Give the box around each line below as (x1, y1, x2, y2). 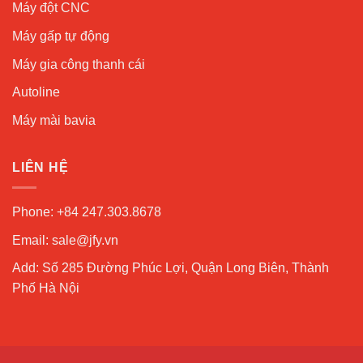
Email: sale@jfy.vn (12, 233, 118, 247)
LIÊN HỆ (12, 160, 69, 175)
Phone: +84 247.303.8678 (12, 204, 161, 219)
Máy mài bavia (12, 113, 96, 127)
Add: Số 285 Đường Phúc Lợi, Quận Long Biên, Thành (12, 261, 329, 275)
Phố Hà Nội (12, 281, 79, 296)
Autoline (12, 85, 60, 100)
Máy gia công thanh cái (12, 57, 145, 71)
